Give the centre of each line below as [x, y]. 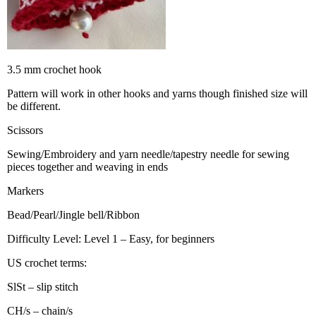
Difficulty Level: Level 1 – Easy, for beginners [111, 239]
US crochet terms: [47, 263]
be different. [34, 106]
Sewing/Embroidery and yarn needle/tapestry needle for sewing [148, 154]
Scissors [25, 130]
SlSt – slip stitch [43, 287]
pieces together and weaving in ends [87, 167]
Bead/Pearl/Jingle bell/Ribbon [73, 215]
